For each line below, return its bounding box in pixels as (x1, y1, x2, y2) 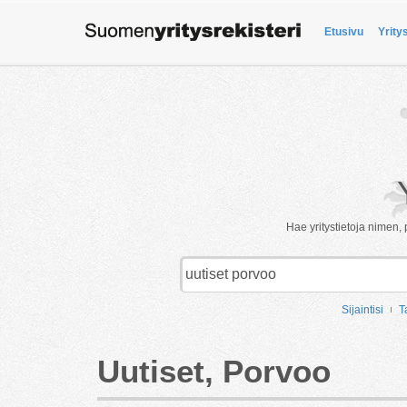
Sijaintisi (341, 303, 383, 316)
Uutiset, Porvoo (97, 353, 331, 389)
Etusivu (324, 25, 363, 38)
